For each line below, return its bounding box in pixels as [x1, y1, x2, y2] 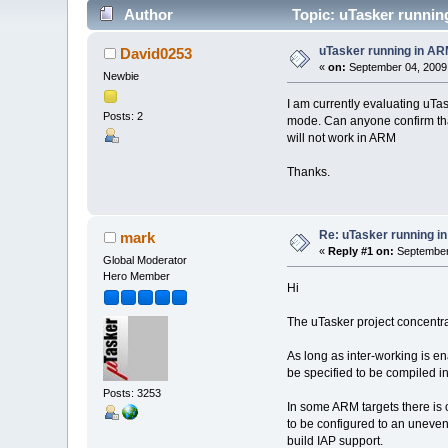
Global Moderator [103, 253, 188, 266]
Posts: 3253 [103, 386, 162, 399]
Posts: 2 [103, 110, 144, 123]
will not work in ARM [286, 130, 396, 145]
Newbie [103, 69, 140, 82]
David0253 [119, 44, 192, 62]
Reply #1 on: [328, 245, 395, 258]
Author [123, 5, 173, 23]
